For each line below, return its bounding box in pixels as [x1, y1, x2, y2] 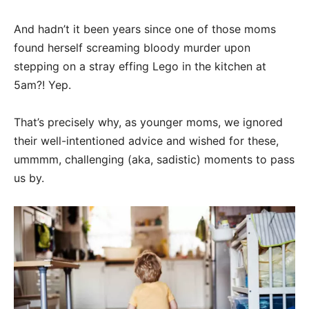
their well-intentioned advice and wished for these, [14, 133, 279, 148]
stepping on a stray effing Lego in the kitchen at [14, 59, 266, 73]
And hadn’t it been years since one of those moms [14, 21, 276, 36]
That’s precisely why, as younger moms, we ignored [14, 114, 283, 129]
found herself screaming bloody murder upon [14, 40, 250, 54]
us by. [14, 170, 44, 185]
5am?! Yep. [14, 77, 71, 92]
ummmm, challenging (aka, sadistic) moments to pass [14, 152, 295, 166]
